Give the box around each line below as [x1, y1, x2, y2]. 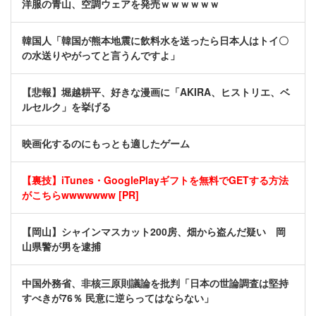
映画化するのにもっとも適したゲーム [22, 136, 190, 151]
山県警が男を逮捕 [22, 239, 101, 254]
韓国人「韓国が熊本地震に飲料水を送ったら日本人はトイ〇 [22, 33, 288, 48]
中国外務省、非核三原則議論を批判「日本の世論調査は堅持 [22, 276, 288, 291]
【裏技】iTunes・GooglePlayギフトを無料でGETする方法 [22, 173, 288, 188]
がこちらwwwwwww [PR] [22, 188, 139, 202]
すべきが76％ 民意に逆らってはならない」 [22, 291, 214, 305]
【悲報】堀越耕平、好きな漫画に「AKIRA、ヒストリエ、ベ [22, 85, 290, 99]
